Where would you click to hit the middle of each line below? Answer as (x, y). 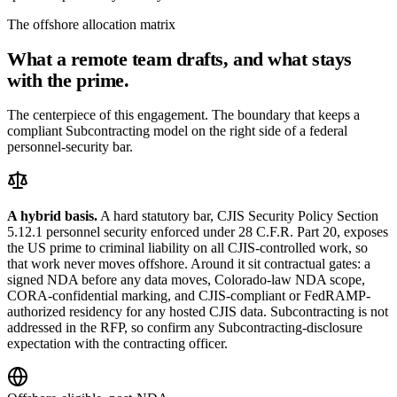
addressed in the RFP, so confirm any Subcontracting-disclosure (185, 328)
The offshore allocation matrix (91, 24)
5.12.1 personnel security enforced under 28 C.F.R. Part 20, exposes (198, 232)
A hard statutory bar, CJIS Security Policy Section (238, 216)
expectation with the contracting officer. (117, 344)
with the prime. (68, 81)
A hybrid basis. (52, 216)
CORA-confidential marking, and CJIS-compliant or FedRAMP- (189, 296)
